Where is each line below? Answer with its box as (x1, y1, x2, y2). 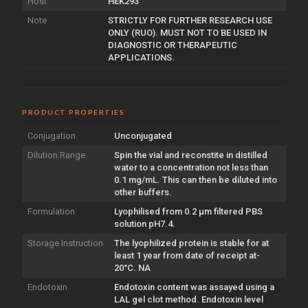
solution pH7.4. (114, 218, 175, 229)
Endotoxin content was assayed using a (114, 281, 274, 292)
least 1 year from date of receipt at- (114, 250, 260, 261)
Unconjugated (114, 130, 172, 141)
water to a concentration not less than (114, 162, 268, 173)
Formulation (27, 206, 75, 217)
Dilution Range (27, 149, 85, 160)
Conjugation (27, 130, 76, 141)
